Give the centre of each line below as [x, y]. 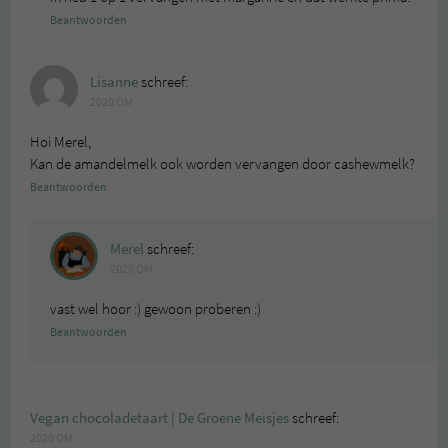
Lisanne [114, 81]
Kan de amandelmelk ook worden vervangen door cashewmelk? [222, 163]
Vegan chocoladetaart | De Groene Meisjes [159, 417]
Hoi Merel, [60, 141]
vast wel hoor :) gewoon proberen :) [155, 308]
